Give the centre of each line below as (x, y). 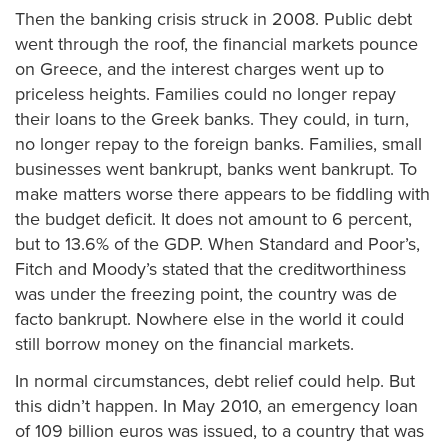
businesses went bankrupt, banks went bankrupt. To (216, 168)
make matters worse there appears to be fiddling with (222, 193)
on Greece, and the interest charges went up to (199, 68)
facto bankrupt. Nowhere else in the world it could (209, 318)
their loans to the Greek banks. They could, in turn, (212, 118)
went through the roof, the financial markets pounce (216, 43)
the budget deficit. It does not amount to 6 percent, (213, 218)
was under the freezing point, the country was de (206, 293)
